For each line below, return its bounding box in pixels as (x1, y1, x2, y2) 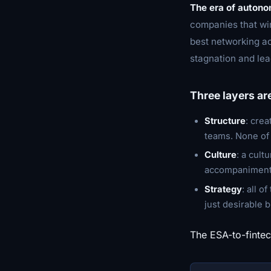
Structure (204, 116, 246, 126)
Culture (204, 149, 237, 161)
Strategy (204, 183, 242, 195)
